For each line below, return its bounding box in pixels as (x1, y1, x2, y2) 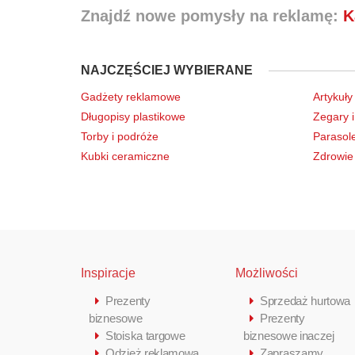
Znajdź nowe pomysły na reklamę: (81, 6, 343, 25)
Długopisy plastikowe (81, 109, 185, 123)
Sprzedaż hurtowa (260, 293, 351, 307)
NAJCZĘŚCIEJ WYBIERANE (81, 63, 253, 77)
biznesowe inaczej (243, 328, 334, 342)
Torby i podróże (81, 129, 158, 143)
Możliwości (235, 265, 298, 280)
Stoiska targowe (105, 328, 185, 342)
